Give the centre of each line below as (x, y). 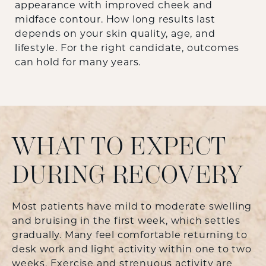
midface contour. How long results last (115, 20)
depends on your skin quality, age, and (115, 34)
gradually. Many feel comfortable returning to (130, 236)
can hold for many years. (78, 63)
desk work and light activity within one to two (132, 250)
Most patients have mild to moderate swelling (132, 208)
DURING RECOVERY (128, 175)
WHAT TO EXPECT (119, 146)
